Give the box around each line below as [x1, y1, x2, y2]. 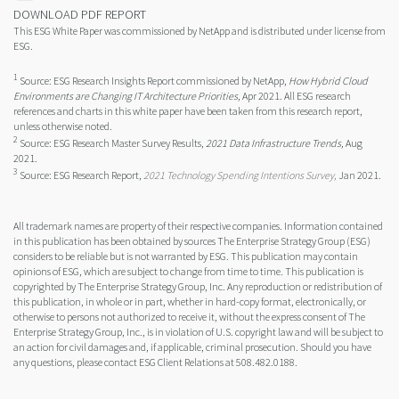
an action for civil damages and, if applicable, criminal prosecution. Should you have [13, 340, 371, 354]
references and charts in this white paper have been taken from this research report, [13, 104, 362, 118]
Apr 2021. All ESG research [240, 89, 351, 103]
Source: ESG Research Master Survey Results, [20, 136, 206, 151]
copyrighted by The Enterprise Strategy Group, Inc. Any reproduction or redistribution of [13, 280, 382, 294]
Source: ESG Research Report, [20, 168, 143, 183]
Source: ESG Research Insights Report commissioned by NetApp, [20, 74, 289, 88]
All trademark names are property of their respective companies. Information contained [13, 219, 383, 233]
